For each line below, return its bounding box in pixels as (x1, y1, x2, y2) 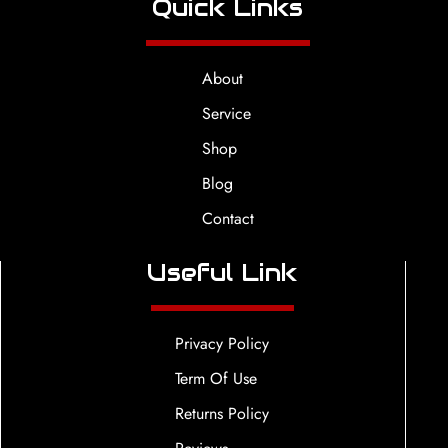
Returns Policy (175, 401, 270, 425)
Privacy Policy (175, 331, 270, 355)
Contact (201, 206, 254, 230)
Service (201, 101, 251, 125)
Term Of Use (175, 366, 258, 390)
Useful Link (147, 256, 298, 288)
